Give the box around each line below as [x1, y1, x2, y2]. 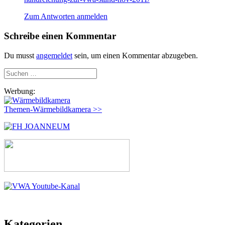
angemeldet [36, 51, 72, 60]
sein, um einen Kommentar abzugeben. [72, 51, 198, 60]
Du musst [4, 51, 36, 60]
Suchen [4, 67, 27, 76]
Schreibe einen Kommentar [4, 30, 116, 41]
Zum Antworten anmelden [24, 12, 107, 21]
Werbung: [4, 86, 35, 95]
